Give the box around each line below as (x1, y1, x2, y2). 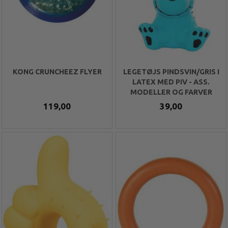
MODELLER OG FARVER (130, 88, 212, 96)
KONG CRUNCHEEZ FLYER (12, 67, 102, 76)
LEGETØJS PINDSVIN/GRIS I (123, 67, 219, 76)
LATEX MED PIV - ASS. (132, 77, 210, 86)
